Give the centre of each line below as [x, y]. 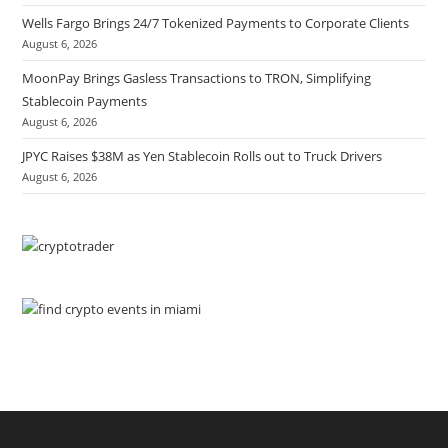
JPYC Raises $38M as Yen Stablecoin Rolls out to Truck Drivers [202, 156]
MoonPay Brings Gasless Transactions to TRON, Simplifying [197, 78]
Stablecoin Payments [85, 101]
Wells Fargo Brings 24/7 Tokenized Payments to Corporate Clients [216, 23]
